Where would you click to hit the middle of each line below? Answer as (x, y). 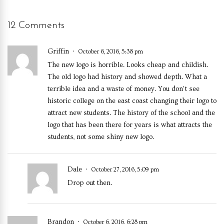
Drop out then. (90, 183)
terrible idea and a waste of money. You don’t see (123, 89)
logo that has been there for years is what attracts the (130, 125)
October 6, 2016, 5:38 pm (110, 51)
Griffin (59, 51)
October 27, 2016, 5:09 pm (125, 169)
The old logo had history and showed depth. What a (127, 77)
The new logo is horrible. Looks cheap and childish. (128, 65)
